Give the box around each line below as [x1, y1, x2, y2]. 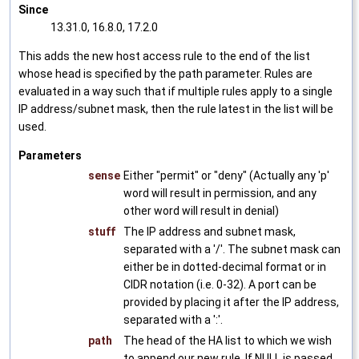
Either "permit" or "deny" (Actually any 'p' [123, 168, 329, 182]
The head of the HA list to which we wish [123, 333, 332, 347]
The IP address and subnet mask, [123, 224, 296, 238]
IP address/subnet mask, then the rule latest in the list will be [18, 102, 333, 115]
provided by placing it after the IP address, [123, 295, 339, 309]
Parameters [18, 148, 82, 162]
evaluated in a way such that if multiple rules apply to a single [18, 84, 333, 98]
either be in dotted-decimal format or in [123, 260, 326, 273]
